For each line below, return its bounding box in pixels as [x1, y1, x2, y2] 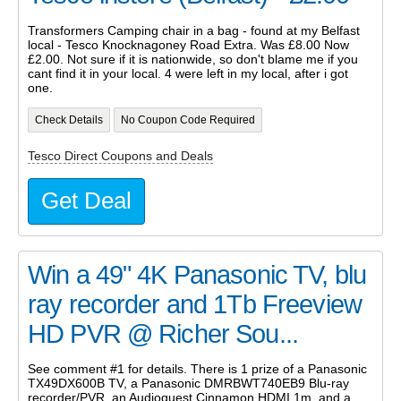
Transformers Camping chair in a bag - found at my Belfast [28, 22, 360, 38]
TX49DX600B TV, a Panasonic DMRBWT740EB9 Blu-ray [28, 376, 349, 391]
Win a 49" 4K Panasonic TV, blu [28, 260, 367, 289]
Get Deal [41, 187, 132, 213]
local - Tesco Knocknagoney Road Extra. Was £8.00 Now [28, 37, 349, 52]
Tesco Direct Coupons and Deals [28, 149, 213, 164]
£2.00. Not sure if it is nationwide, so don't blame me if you [28, 51, 358, 66]
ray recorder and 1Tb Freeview [28, 289, 362, 319]
